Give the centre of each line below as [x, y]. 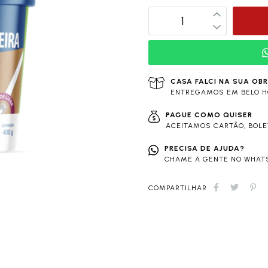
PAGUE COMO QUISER [209, 115]
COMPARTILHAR [178, 188]
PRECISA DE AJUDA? [204, 149]
